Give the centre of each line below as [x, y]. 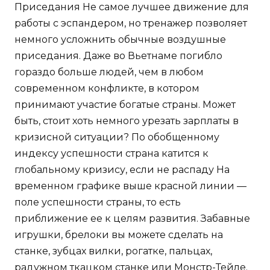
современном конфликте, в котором [107, 88]
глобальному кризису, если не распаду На [122, 169]
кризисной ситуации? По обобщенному [117, 137]
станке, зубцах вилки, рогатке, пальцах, [113, 251]
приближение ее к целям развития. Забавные [132, 218]
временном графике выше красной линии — [130, 186]
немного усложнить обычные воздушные [120, 39]
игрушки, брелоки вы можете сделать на [119, 234]
